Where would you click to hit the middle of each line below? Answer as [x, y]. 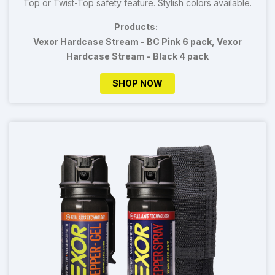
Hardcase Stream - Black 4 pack [137, 56]
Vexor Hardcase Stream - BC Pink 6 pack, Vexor [137, 41]
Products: [136, 26]
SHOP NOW [137, 83]
